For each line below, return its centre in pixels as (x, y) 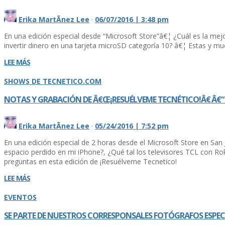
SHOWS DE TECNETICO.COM (53, 81)
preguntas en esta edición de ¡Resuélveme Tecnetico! (90, 161)
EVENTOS (20, 197)
